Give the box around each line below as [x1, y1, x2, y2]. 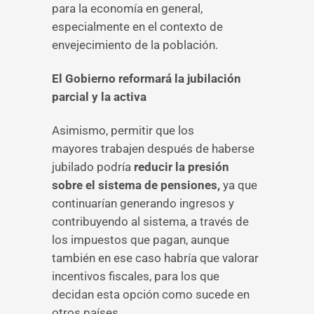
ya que [220, 178, 257, 192]
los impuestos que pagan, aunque [52, 233, 229, 247]
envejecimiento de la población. [52, 38, 218, 52]
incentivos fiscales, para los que [52, 269, 219, 283]
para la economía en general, [52, 1, 203, 15]
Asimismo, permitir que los [52, 123, 194, 137]
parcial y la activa [52, 90, 146, 104]
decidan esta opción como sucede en [52, 287, 250, 301]
